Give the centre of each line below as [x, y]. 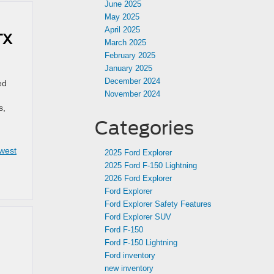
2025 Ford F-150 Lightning [151, 165]
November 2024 [132, 94]
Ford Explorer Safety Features [158, 204]
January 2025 [128, 68]
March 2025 [125, 43]
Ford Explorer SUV [138, 217]
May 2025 [122, 17]
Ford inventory [130, 255]
